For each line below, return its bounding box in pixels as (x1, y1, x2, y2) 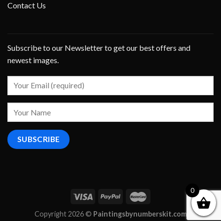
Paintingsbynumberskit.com (93, 209, 187, 218)
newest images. (7, 55, 59, 65)
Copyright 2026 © (34, 209, 93, 218)
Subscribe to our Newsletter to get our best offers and (7, 43, 190, 52)
